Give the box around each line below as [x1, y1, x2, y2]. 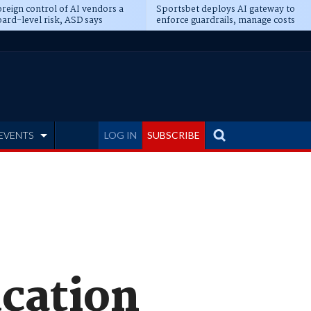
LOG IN [104, 129, 137, 141]
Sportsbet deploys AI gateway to [155, 2, 295, 17]
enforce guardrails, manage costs [155, 13, 295, 28]
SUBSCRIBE [147, 129, 200, 141]
